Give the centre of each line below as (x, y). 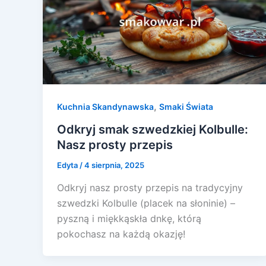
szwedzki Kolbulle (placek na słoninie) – (146, 203)
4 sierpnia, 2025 (114, 165)
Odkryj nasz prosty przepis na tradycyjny (150, 187)
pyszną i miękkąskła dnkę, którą (129, 218)
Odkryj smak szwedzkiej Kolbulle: (153, 130)
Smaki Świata (186, 107)
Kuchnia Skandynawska (105, 107)
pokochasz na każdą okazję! (121, 234)
